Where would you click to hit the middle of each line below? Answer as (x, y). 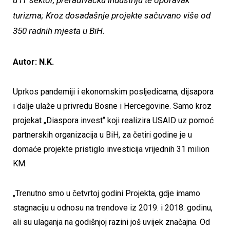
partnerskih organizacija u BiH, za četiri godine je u (102, 135)
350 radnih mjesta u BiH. (59, 31)
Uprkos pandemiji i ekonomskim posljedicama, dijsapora (113, 91)
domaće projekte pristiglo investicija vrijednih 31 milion (111, 149)
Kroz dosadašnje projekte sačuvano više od (128, 16)
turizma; (29, 16)
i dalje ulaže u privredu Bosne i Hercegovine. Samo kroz (112, 106)
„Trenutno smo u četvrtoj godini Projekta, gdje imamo (107, 193)
